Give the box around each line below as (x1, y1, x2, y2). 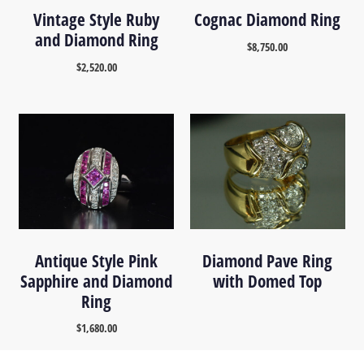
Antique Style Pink (35, 249, 158, 272)
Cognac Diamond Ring (194, 8, 341, 32)
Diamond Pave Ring (202, 249, 333, 272)
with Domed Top (213, 269, 323, 292)
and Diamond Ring (34, 28, 158, 52)
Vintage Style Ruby (33, 8, 160, 32)
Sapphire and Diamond (20, 269, 173, 292)
